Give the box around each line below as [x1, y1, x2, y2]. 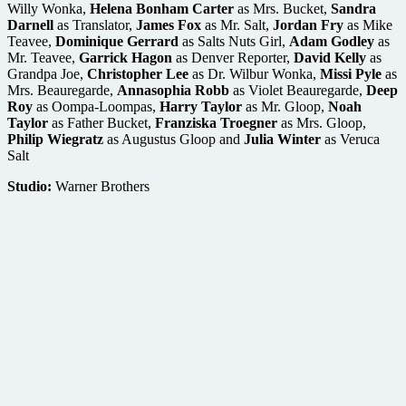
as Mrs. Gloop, [277, 114, 366, 130]
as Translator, [53, 16, 136, 33]
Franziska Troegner [155, 114, 277, 130]
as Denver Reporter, [172, 49, 294, 65]
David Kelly [294, 49, 366, 65]
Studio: [7, 178, 52, 194]
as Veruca [321, 130, 380, 147]
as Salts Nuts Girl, [179, 33, 289, 49]
